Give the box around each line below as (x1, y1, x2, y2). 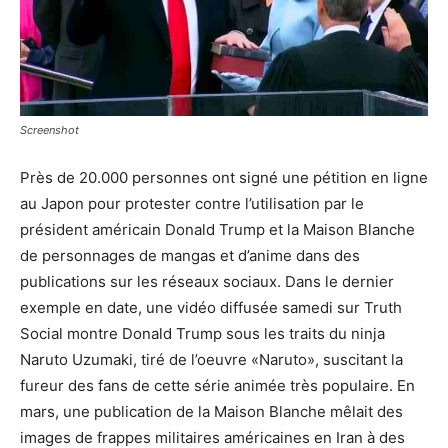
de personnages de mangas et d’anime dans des (20, 245, 360, 265)
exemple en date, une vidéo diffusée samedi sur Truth (20, 297, 402, 317)
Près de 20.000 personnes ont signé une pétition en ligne (20, 167, 428, 187)
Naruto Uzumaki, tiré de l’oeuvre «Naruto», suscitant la (20, 349, 403, 369)
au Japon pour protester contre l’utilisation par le (20, 193, 364, 213)
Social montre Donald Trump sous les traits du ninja (20, 323, 385, 343)
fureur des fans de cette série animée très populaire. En (20, 375, 415, 395)
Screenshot (20, 122, 79, 137)
